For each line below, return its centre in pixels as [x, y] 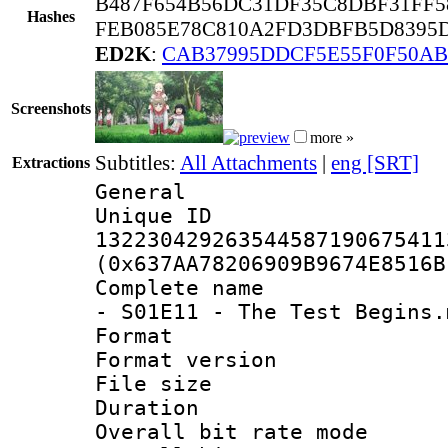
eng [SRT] [375, 162]
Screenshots [51, 108]
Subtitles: [137, 162]
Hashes [51, 16]
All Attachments [248, 162]
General [140, 191]
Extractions [51, 162]
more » [332, 137]
